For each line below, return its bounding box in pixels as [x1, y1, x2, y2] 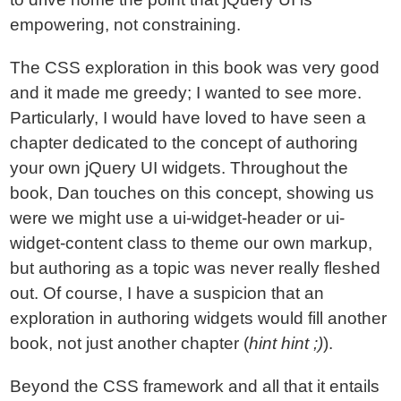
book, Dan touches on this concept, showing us [10, 183, 375, 202]
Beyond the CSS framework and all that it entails [10, 377, 380, 396]
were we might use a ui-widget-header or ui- [10, 209, 346, 227]
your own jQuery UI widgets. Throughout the [10, 158, 349, 177]
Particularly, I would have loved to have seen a [10, 108, 367, 127]
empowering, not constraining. [10, 15, 242, 34]
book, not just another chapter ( [10, 334, 250, 353]
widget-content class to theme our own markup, [10, 234, 373, 252]
